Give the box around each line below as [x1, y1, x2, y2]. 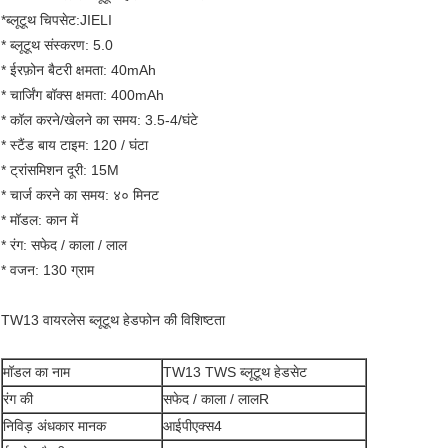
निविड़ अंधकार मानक [3, 418, 106, 435]
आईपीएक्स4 [163, 418, 222, 435]
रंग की [3, 391, 33, 408]
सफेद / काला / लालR [163, 391, 269, 408]
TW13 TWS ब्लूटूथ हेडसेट [163, 364, 307, 381]
